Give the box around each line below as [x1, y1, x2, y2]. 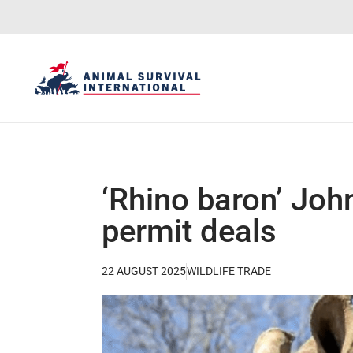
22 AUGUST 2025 [102, 264, 186, 277]
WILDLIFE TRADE [187, 264, 271, 277]
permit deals [102, 212, 277, 250]
